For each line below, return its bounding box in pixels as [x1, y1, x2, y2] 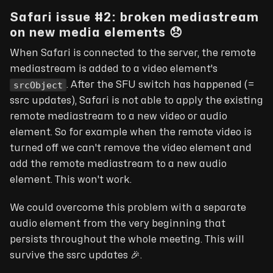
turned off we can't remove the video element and [10, 143, 252, 154]
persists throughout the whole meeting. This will [10, 235, 244, 245]
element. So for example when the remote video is [10, 127, 252, 138]
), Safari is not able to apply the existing [71, 96, 263, 106]
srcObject [13, 79, 63, 91]
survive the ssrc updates [10, 250, 130, 261]
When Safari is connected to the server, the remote [10, 48, 256, 58]
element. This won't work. [10, 175, 132, 185]
